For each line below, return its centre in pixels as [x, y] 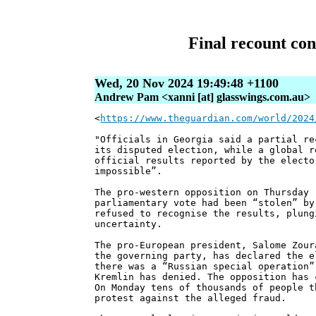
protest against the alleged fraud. [191, 298]
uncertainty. [129, 224]
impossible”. [129, 171]
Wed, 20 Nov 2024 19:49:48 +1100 [187, 84]
